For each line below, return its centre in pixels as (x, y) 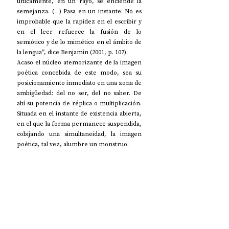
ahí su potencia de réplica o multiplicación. (79, 103)
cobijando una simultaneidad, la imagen (79, 134)
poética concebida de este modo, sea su (79, 72)
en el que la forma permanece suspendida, (79, 123)
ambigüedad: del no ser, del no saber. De (79, 93)
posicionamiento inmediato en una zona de (79, 83)
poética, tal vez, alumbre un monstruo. (73, 144)
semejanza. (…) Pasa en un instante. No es (79, 11)
